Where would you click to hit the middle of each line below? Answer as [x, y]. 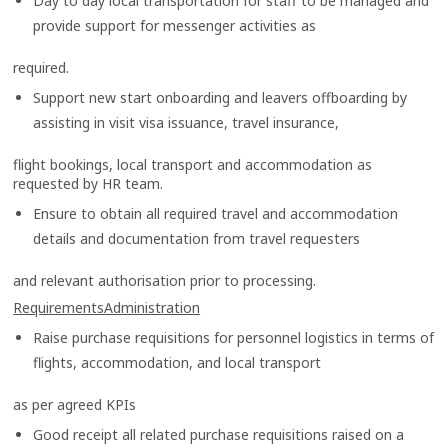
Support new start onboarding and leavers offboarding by [220, 98]
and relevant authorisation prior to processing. [165, 281]
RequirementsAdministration [107, 308]
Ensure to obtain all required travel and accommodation [216, 214]
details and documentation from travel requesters [197, 239]
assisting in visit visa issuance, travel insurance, [186, 123]
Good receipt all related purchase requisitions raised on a [219, 435]
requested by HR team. [88, 184]
